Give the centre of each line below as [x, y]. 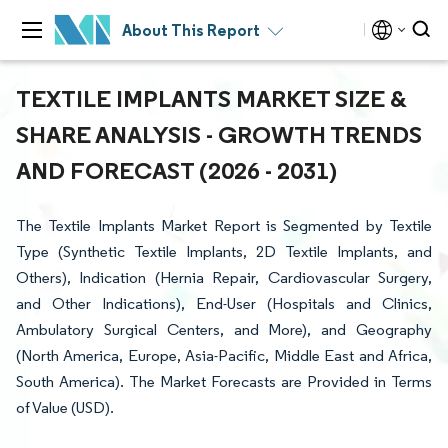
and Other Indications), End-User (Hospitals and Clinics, [224, 303]
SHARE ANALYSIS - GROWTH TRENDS [219, 134]
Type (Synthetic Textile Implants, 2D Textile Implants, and [224, 251]
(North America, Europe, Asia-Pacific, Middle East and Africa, [224, 355]
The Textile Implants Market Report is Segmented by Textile [224, 225]
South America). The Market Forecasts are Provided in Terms [224, 381]
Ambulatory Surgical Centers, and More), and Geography [224, 329]
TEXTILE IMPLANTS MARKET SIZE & [211, 98]
